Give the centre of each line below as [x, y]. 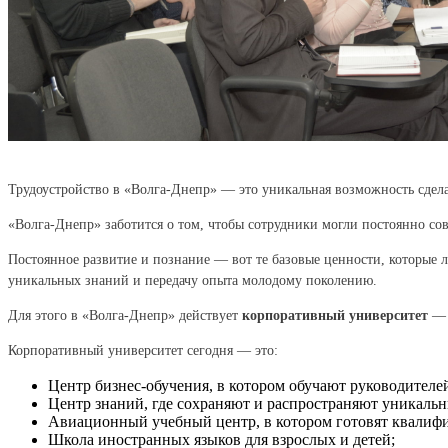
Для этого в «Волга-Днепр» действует [125, 316]
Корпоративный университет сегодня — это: [143, 351]
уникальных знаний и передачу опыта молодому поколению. [192, 281]
